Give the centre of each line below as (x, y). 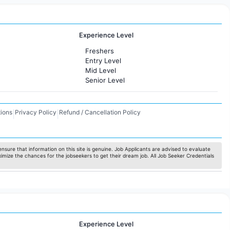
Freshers (99, 51)
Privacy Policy (35, 112)
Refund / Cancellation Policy (100, 112)
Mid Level (100, 70)
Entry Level (103, 60)
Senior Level (105, 80)
